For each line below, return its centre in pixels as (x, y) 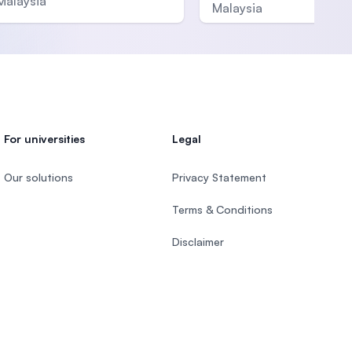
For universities (45, 139)
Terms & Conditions (222, 210)
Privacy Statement (219, 178)
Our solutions (39, 178)
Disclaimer (198, 242)
